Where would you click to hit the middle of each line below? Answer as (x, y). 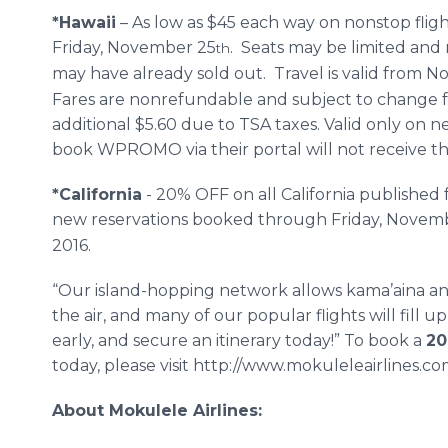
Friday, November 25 (134, 47)
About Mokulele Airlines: (157, 410)
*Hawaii (84, 22)
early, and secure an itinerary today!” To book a (239, 340)
